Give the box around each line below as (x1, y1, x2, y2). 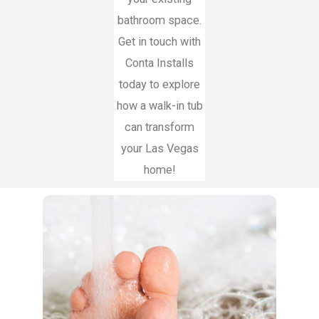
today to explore (119, 78, 200, 92)
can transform (125, 120, 194, 135)
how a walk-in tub (116, 99, 203, 113)
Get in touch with (118, 35, 201, 49)
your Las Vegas (120, 142, 199, 156)
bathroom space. (117, 14, 202, 28)
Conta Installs (125, 56, 194, 70)
